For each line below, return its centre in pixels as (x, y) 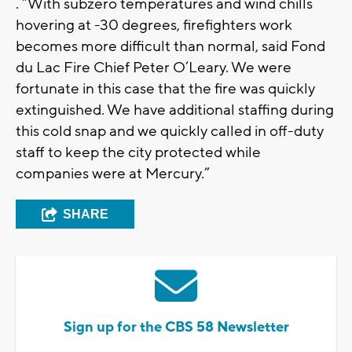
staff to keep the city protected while (138, 153)
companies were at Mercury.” (113, 174)
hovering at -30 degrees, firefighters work (154, 26)
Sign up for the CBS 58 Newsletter (176, 328)
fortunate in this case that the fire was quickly (165, 89)
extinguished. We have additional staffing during (175, 110)
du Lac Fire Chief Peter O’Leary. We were (154, 68)
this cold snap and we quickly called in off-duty (170, 132)
